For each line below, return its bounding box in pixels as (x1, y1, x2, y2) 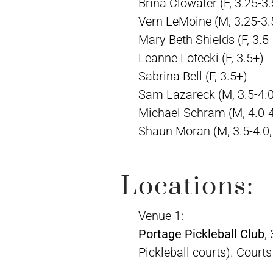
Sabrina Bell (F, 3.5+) (138, 68, 247, 83)
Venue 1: (138, 208, 183, 224)
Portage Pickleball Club (138, 227, 264, 242)
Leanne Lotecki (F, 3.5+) (138, 50, 264, 65)
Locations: (121, 170, 255, 204)
